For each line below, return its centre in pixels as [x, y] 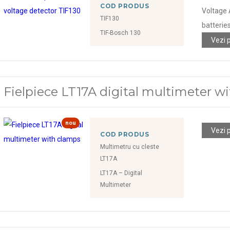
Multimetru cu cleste [130, 147]
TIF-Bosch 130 [121, 33]
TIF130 [110, 18]
